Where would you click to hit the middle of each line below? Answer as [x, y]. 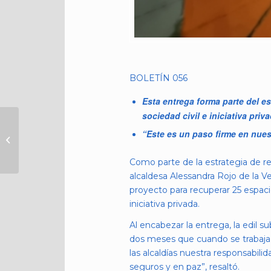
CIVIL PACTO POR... [58, 173]
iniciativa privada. [164, 204]
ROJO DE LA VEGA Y [61, 135]
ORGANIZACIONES [58, 147]
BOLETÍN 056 [158, 78]
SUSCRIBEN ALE [53, 122]
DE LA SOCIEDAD [56, 160]
